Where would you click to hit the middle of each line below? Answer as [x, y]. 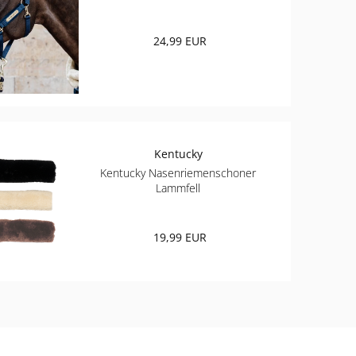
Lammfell [178, 188]
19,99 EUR [180, 237]
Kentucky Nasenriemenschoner [178, 172]
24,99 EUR [180, 41]
